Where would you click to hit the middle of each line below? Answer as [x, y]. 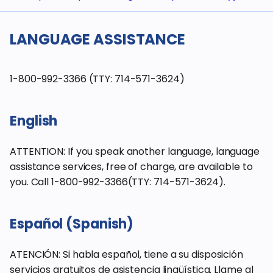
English [34, 121]
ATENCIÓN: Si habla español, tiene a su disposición [126, 254]
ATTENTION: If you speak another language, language [135, 151]
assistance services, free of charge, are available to [131, 167]
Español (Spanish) [72, 224]
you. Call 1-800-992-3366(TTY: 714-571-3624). [118, 182]
